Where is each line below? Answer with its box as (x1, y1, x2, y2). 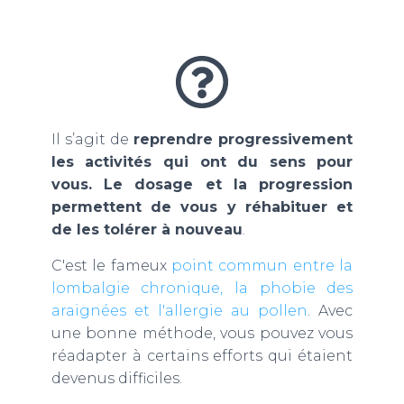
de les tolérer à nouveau (50, 221, 243, 238)
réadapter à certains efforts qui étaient (50, 347, 353, 364)
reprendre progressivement (133, 131, 353, 148)
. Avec (308, 302, 353, 319)
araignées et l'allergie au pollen (50, 302, 308, 319)
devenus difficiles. (50, 370, 182, 387)
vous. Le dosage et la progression (50, 176, 353, 193)
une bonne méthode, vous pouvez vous (50, 325, 353, 342)
